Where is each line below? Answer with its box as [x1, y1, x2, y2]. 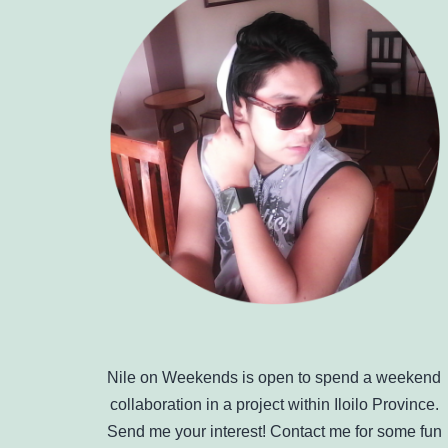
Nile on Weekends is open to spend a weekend [107, 369, 441, 386]
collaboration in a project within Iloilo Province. [109, 396, 439, 413]
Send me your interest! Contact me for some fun [106, 423, 442, 440]
